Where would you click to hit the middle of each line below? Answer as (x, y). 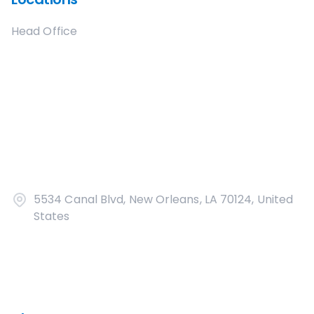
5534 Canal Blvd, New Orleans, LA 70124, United (164, 199)
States (52, 216)
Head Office (44, 31)
